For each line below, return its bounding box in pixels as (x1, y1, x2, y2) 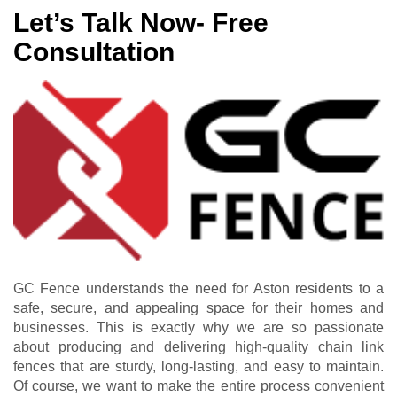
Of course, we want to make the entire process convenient (13, 378, 384, 393)
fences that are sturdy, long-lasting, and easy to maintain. (13, 358, 384, 374)
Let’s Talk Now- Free (13, 7, 269, 37)
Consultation (13, 36, 175, 66)
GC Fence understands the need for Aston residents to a (13, 280, 384, 296)
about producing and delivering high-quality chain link (13, 339, 384, 354)
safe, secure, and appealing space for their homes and (13, 300, 384, 315)
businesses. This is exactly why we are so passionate (13, 319, 384, 335)
